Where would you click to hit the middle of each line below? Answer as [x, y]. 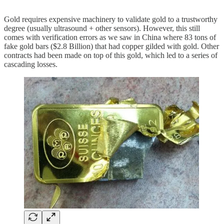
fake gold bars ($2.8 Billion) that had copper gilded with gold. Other [111, 46]
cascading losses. [31, 64]
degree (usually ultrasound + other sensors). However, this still [102, 28]
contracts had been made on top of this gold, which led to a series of [111, 55]
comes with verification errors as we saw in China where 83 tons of [110, 37]
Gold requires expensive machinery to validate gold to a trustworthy [111, 19]
